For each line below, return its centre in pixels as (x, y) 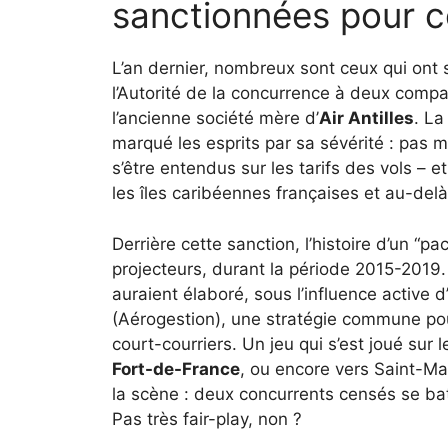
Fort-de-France (176, 368)
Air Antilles (366, 118)
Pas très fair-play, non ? (207, 418)
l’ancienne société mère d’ (215, 118)
